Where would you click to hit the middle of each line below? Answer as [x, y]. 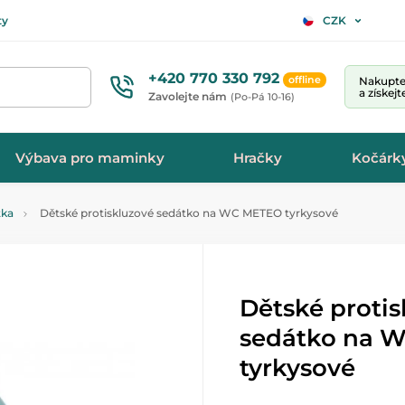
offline [305, 79]
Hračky [258, 157]
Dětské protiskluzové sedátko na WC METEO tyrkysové [188, 213]
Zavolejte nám [188, 96]
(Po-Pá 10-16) [263, 96]
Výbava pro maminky [90, 157]
